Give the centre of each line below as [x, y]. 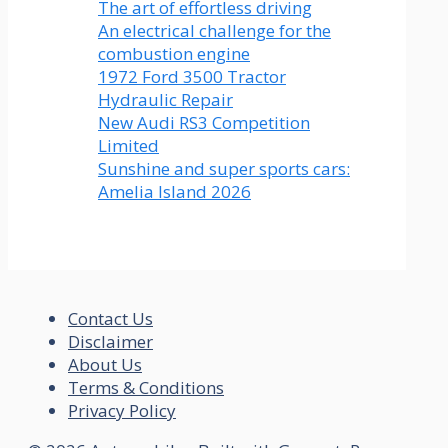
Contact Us [110, 319]
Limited [128, 146]
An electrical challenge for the [214, 31]
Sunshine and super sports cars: [224, 169]
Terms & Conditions [146, 388]
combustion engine [174, 54]
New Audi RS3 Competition [204, 123]
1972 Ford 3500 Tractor [192, 77]
